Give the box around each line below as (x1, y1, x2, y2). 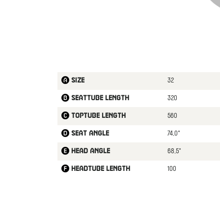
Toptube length (69, 113, 126, 119)
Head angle (69, 148, 110, 154)
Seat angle (69, 131, 109, 137)
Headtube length (69, 166, 130, 172)
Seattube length (69, 95, 129, 101)
